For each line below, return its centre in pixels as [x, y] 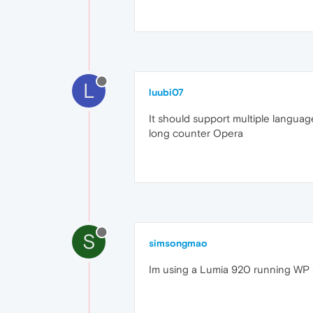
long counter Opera [196, 133]
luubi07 [166, 92]
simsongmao [178, 243]
